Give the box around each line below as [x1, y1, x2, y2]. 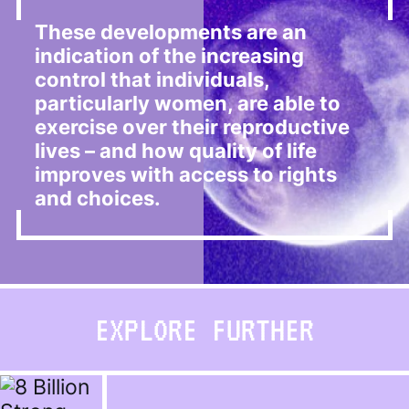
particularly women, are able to [35, 91, 341, 115]
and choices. [35, 186, 161, 210]
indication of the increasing [35, 44, 304, 68]
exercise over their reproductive [35, 115, 350, 139]
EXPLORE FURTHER [95, 311, 314, 348]
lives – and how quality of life [35, 139, 317, 163]
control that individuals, [35, 68, 269, 91]
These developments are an [35, 20, 307, 44]
